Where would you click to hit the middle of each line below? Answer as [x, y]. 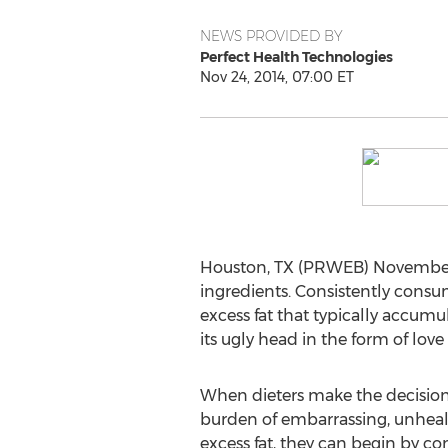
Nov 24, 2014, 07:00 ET [276, 77]
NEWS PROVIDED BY [271, 36]
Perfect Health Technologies [296, 57]
